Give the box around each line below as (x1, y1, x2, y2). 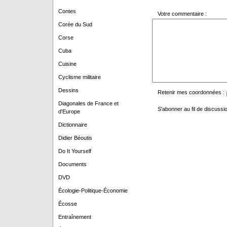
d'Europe (58, 108, 80, 115)
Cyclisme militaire (58, 74, 101, 80)
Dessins (58, 87, 79, 93)
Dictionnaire (58, 122, 87, 128)
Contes (58, 8, 76, 14)
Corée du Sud (58, 21, 92, 27)
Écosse (58, 201, 77, 207)
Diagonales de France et (58, 100, 119, 106)
